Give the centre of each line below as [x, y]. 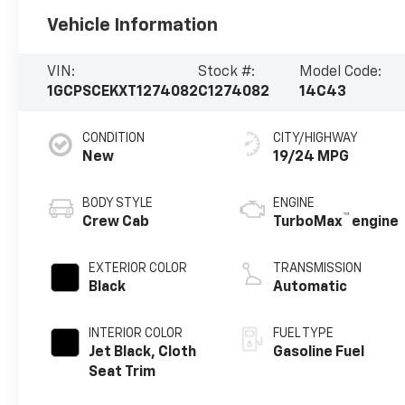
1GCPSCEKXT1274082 [123, 92]
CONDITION [114, 138]
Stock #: [227, 72]
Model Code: [341, 72]
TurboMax [308, 222]
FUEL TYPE [304, 333]
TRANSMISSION [318, 268]
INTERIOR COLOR [136, 333]
